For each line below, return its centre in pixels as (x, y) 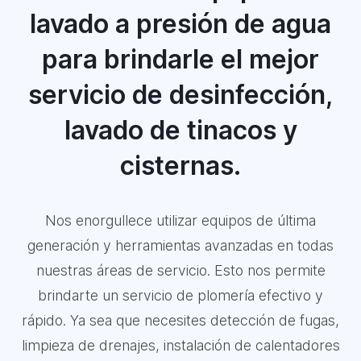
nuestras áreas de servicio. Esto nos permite (180, 270)
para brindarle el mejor (180, 59)
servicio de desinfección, (180, 95)
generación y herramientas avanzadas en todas (180, 245)
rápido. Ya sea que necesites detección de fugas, (180, 320)
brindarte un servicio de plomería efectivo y (180, 295)
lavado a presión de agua (180, 24)
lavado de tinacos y (180, 130)
